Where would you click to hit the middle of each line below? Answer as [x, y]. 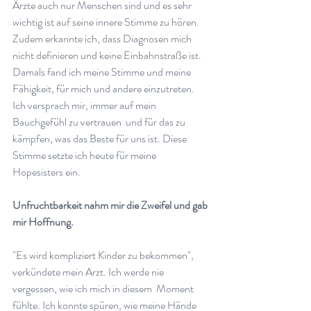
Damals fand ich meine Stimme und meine [103, 72]
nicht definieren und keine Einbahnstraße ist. [108, 55]
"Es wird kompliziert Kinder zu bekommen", [104, 255]
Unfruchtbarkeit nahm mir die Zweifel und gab [111, 205]
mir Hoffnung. [45, 221]
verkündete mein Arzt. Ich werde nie [89, 271]
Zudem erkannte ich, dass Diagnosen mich [103, 38]
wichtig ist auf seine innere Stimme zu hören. [107, 22]
